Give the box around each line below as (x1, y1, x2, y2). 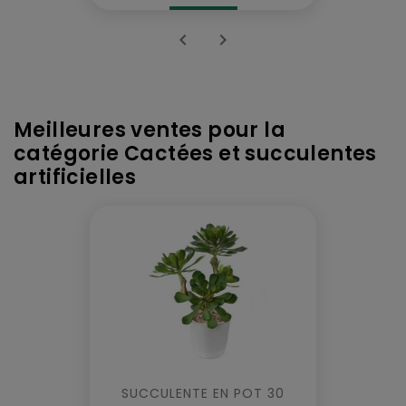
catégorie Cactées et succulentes (14, 139, 377, 168)
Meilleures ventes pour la (14, 115, 285, 144)
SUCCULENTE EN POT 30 (121, 383, 285, 402)
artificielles (14, 162, 137, 191)
